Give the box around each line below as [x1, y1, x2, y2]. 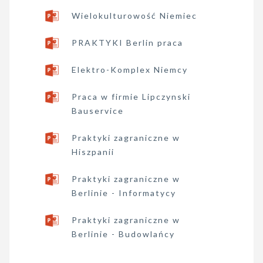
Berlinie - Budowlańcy [72, 229, 175, 239]
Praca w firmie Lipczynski [72, 92, 191, 102]
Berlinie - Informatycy [72, 188, 176, 198]
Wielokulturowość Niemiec [72, 11, 197, 21]
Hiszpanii [72, 147, 114, 157]
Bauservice [72, 106, 124, 116]
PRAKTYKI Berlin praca [72, 38, 183, 48]
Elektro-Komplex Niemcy [72, 65, 188, 75]
